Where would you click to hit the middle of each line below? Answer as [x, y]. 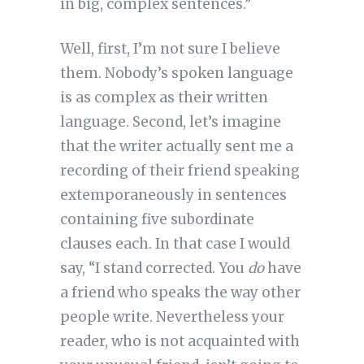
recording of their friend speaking [180, 171]
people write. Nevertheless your [172, 317]
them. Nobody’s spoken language [176, 74]
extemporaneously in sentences [173, 195]
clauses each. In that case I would [175, 244]
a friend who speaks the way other [180, 293]
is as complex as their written [164, 98]
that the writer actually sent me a [176, 147]
